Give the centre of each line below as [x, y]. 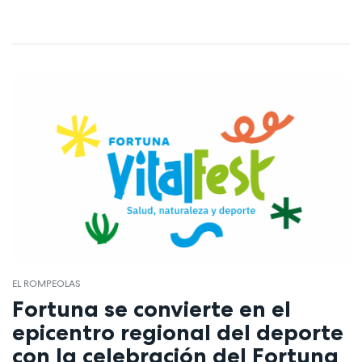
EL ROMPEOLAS [46, 284]
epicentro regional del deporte [178, 332]
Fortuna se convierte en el [152, 308]
